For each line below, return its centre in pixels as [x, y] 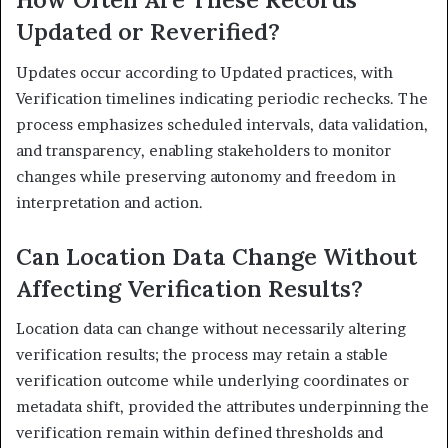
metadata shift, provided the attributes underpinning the [222, 407]
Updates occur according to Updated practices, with [204, 72]
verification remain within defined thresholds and [199, 433]
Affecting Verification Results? [189, 288]
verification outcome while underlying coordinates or [212, 381]
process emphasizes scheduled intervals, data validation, [222, 124]
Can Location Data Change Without [216, 256]
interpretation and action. [109, 202]
